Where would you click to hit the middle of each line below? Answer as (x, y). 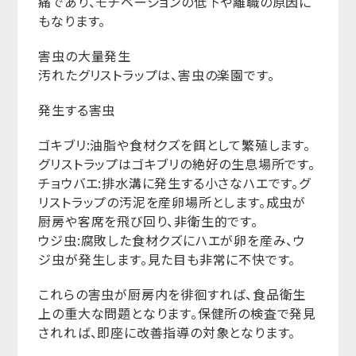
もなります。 (72, 21)
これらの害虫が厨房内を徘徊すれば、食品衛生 (172, 294)
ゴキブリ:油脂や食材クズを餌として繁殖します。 (174, 145)
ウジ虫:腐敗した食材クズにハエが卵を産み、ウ (172, 240)
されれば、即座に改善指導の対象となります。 (167, 332)
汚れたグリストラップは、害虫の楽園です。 (157, 75)
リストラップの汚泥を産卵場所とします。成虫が (172, 202)
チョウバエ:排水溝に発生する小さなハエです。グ (174, 183)
